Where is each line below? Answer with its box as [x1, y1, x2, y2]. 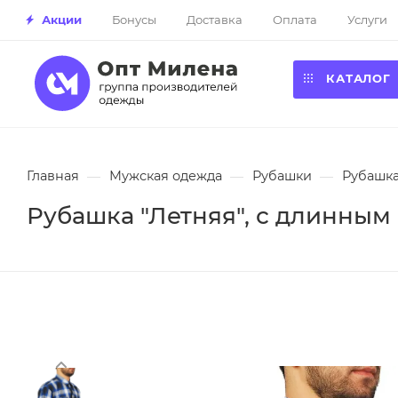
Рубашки [252, 168, 312, 184]
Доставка [187, 12, 243, 27]
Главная [27, 168, 79, 184]
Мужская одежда [109, 168, 222, 184]
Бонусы [112, 12, 156, 27]
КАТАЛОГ [322, 71, 395, 85]
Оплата [273, 12, 317, 27]
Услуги [347, 12, 387, 27]
